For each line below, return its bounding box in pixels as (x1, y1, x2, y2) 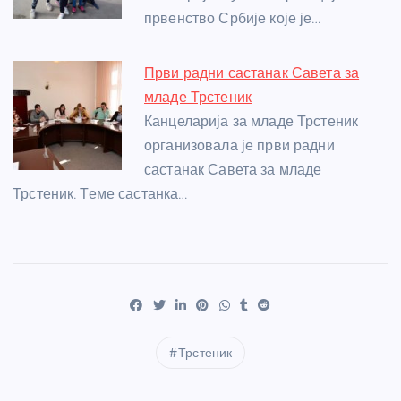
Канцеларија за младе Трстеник (144, 113, 359, 131)
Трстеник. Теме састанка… (13, 185, 188, 203)
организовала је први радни (144, 137, 335, 155)
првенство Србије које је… (144, 10, 321, 28)
